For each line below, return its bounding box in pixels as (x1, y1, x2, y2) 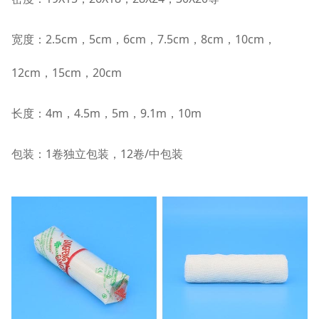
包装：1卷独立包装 (11, 145, 109, 162)
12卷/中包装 (120, 145, 183, 162)
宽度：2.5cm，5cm (11, 31, 112, 47)
